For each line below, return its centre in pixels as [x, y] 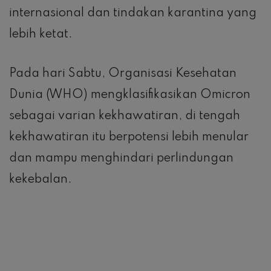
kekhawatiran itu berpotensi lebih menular [129, 138]
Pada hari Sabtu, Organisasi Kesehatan [123, 74]
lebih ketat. [41, 35]
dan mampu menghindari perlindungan [121, 159]
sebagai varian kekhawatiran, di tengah [125, 116]
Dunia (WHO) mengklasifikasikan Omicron [130, 95]
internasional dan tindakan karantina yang [133, 14]
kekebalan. [41, 180]
